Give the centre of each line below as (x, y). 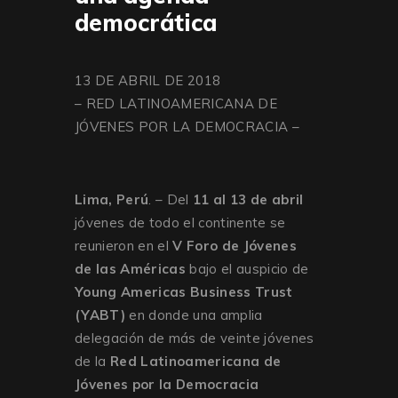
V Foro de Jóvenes (235, 246)
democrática (146, 22)
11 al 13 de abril (248, 200)
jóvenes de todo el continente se (180, 223)
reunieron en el (124, 246)
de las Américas (130, 269)
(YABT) (100, 315)
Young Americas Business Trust (184, 292)
